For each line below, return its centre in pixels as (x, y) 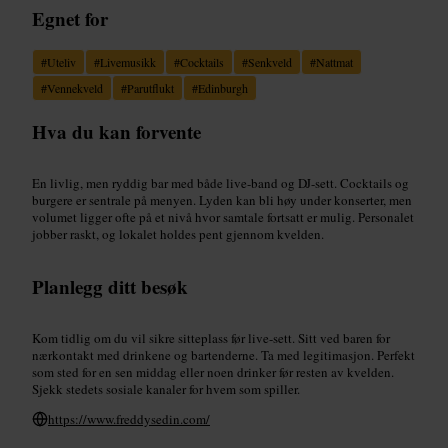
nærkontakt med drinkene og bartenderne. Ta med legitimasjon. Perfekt (223, 354)
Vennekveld (75, 87)
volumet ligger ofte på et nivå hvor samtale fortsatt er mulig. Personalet (223, 216)
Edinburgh (223, 87)
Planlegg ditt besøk (110, 286)
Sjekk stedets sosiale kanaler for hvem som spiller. (166, 388)
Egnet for (70, 18)
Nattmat (334, 61)
